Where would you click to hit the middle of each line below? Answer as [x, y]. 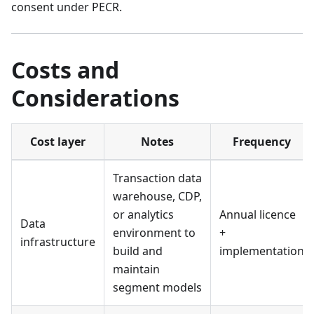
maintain [136, 269]
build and [138, 251]
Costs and [65, 70]
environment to [154, 233]
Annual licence [258, 215]
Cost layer [58, 142]
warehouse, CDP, [157, 197]
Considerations [95, 98]
